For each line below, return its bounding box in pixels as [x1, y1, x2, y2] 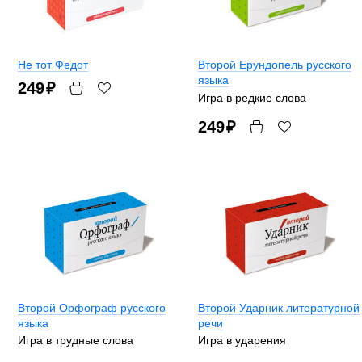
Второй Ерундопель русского [198, 57, 351, 71]
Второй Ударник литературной [198, 301, 360, 314]
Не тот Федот [18, 57, 88, 71]
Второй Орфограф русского [18, 301, 166, 314]
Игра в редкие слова [198, 90, 306, 104]
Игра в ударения [198, 334, 286, 347]
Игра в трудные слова [18, 334, 133, 347]
